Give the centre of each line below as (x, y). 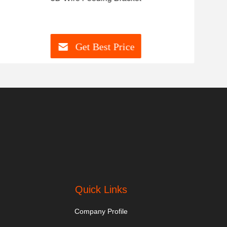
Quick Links (101, 190)
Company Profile (101, 211)
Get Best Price (105, 47)
